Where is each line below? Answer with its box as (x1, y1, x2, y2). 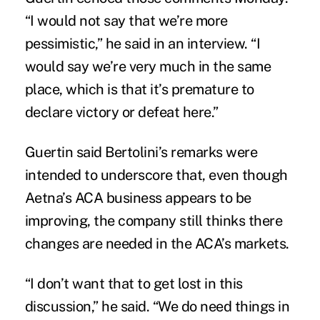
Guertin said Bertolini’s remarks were (24, 143, 258, 161)
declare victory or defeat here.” (24, 103, 219, 121)
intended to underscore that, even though (24, 166, 288, 184)
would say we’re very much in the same (24, 57, 271, 75)
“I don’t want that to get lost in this (24, 274, 243, 292)
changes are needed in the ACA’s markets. (24, 234, 289, 252)
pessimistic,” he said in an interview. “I (24, 34, 261, 52)
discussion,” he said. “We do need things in (24, 297, 290, 315)
